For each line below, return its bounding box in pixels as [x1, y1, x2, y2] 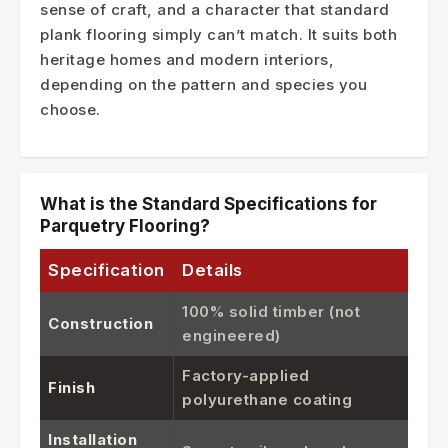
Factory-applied [182, 365, 310, 385]
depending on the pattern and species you [40, 74, 367, 94]
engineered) [182, 325, 281, 345]
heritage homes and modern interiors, [40, 49, 334, 69]
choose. [40, 99, 101, 119]
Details [182, 259, 243, 280]
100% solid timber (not [182, 301, 360, 321]
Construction [48, 313, 153, 333]
